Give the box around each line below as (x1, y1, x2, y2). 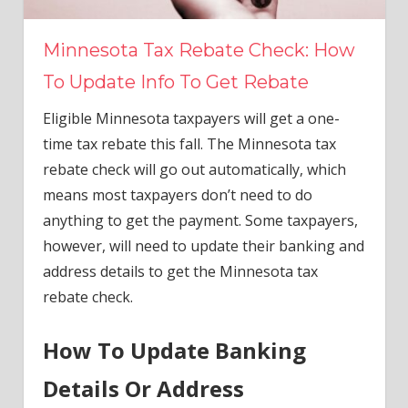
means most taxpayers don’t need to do (42, 185, 312, 206)
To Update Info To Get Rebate (42, 71, 309, 94)
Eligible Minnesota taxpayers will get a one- (42, 108, 340, 129)
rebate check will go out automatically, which (42, 159, 346, 180)
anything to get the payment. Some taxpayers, (42, 210, 358, 231)
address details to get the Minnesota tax (42, 261, 318, 282)
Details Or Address (42, 373, 244, 404)
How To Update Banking (42, 335, 306, 366)
